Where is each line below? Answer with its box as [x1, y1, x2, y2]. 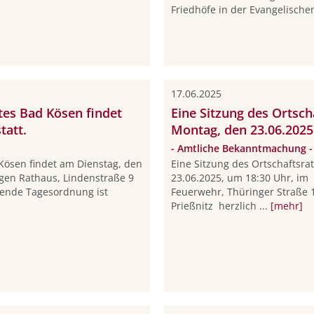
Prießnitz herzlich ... [170, 199, 271, 213]
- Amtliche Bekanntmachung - [170, 141, 313, 155]
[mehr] [270, 199, 303, 213]
